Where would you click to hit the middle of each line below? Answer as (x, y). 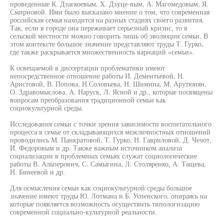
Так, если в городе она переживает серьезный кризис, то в (99, 28)
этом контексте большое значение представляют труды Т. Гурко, (107, 44)
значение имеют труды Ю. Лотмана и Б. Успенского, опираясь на (108, 196)
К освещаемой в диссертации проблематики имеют (87, 68)
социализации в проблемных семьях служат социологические (103, 156)
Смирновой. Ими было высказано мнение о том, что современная (110, 12)
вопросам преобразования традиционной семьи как (88, 100)
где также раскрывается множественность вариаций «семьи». (102, 52)
